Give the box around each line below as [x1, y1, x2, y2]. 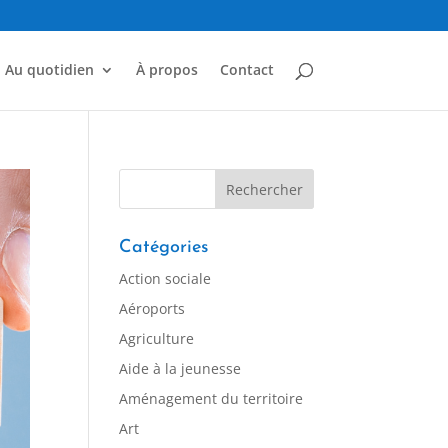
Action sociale [119, 269, 212, 288]
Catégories [119, 238, 209, 257]
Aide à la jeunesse [119, 359, 242, 378]
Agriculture [119, 329, 195, 348]
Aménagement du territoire [119, 389, 304, 408]
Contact [219, 60, 274, 79]
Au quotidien [4, 60, 94, 79]
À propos [135, 60, 198, 79]
